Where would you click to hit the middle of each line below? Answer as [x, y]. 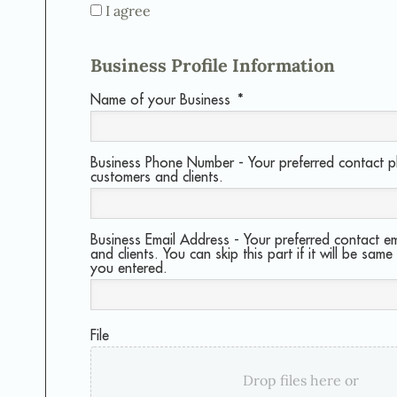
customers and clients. [157, 177]
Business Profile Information [213, 66]
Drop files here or [301, 381]
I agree [128, 11]
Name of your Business [160, 100]
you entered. [129, 268]
